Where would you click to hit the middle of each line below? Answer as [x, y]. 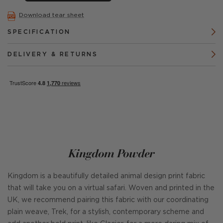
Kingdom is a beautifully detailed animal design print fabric [106, 176]
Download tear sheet [52, 15]
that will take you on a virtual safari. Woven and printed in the [111, 188]
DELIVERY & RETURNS [53, 55]
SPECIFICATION [39, 32]
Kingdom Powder [111, 153]
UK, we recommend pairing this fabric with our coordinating [108, 200]
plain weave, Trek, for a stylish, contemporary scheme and [106, 212]
